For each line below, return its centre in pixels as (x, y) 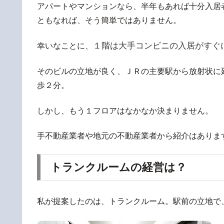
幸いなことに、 (65, 45)
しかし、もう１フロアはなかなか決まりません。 (125, 110)
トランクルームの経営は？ (118, 167)
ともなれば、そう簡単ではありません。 (109, 20)
